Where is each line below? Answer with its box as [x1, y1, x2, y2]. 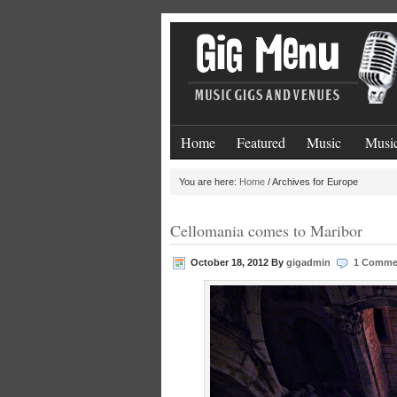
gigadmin [286, 257, 331, 268]
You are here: [179, 176, 239, 187]
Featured [237, 133, 285, 152]
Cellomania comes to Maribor [170, 220, 362, 241]
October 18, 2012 [191, 257, 269, 268]
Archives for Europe [270, 176, 358, 187]
